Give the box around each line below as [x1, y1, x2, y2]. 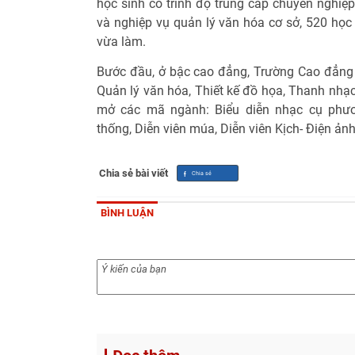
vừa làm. [97, 33, 146, 49]
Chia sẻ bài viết [99, 166, 168, 179]
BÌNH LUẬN [101, 206, 154, 219]
